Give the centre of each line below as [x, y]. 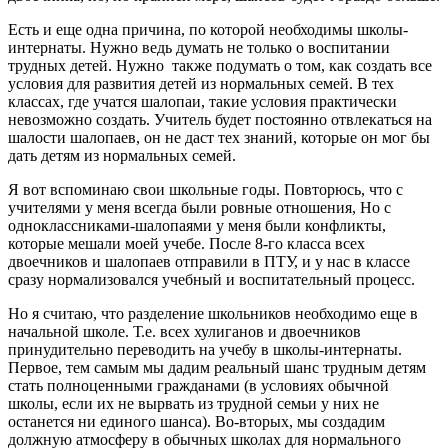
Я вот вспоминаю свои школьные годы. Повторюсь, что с [205, 189]
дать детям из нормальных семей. [122, 155]
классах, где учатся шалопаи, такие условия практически [202, 101]
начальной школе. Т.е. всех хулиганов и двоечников [184, 331]
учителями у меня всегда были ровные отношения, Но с [199, 207]
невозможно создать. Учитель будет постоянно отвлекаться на [220, 119]
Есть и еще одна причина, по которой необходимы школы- [208, 29]
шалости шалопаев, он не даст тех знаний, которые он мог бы [219, 137]
